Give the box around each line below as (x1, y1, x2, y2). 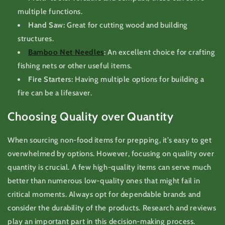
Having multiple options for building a (73, 74, 204, 84)
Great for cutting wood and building (65, 20, 188, 30)
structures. (18, 34, 54, 43)
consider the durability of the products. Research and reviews (8, 203, 216, 212)
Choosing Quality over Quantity (8, 109, 174, 124)
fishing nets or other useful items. (18, 61, 133, 70)
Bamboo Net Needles (28, 47, 104, 57)
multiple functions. (18, 7, 83, 16)
